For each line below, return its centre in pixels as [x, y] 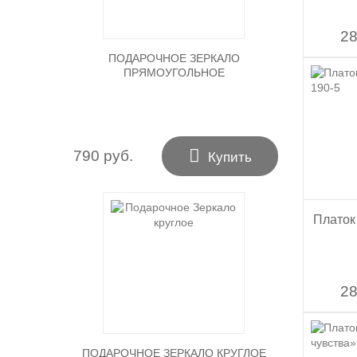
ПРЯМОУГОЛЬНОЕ [174, 73]
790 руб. [103, 156]
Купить [229, 157]
